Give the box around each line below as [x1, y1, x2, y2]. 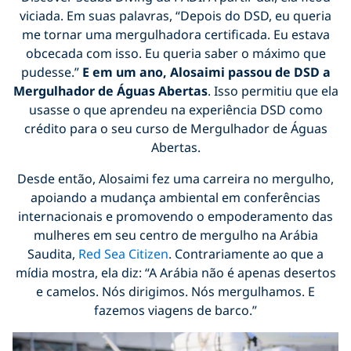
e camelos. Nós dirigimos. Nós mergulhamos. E [36, 282, 315, 300]
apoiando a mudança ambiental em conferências [31, 188, 320, 206]
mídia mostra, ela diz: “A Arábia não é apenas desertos [15, 263, 336, 281]
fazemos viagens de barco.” [94, 301, 257, 319]
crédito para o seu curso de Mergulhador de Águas [24, 119, 327, 137]
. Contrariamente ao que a [168, 244, 324, 262]
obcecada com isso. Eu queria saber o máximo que [25, 44, 326, 62]
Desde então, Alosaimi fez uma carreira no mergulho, [17, 169, 334, 187]
